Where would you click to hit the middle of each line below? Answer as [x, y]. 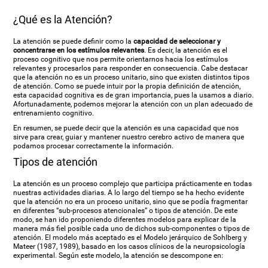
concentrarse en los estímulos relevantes [79, 50]
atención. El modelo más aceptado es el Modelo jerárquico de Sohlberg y [130, 237]
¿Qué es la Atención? [63, 19]
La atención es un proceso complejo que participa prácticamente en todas [133, 184]
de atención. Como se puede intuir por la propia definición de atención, [127, 86]
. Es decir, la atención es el [186, 50]
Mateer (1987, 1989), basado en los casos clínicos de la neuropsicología [130, 246]
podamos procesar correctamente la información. [94, 146]
